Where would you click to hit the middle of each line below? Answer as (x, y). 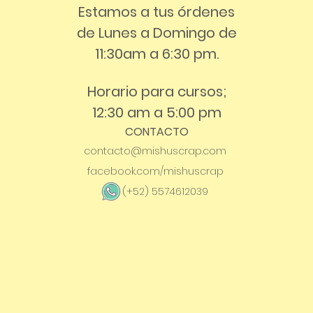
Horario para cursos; (156, 91)
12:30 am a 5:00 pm (156, 112)
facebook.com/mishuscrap (155, 171)
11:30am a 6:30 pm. (156, 53)
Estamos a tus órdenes (157, 12)
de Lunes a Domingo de (156, 32)
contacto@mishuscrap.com (155, 151)
